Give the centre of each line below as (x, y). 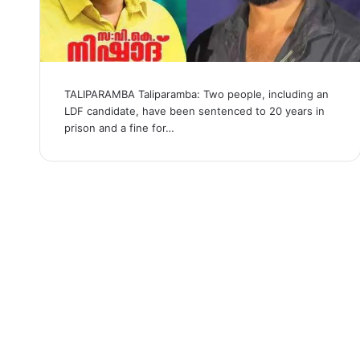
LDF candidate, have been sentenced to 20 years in (194, 110)
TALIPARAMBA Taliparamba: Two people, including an (196, 94)
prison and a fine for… (119, 127)
